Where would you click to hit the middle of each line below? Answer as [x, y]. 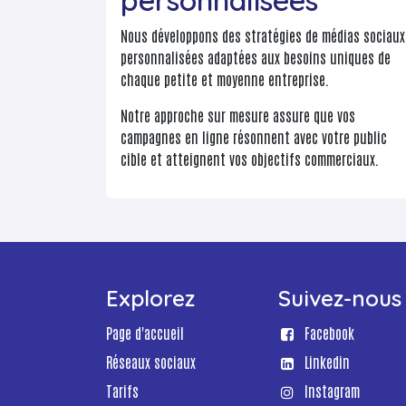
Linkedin [327, 362]
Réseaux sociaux [151, 362]
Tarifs [122, 391]
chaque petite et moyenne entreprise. [225, 79]
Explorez [150, 299]
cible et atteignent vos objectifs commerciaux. [250, 159]
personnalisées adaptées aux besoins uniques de [256, 58]
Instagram [332, 391]
